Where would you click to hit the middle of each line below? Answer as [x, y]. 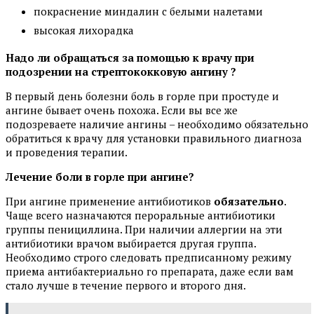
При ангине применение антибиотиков [110, 202]
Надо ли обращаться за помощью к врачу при [130, 58]
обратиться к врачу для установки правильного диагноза [154, 138]
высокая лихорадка [84, 30]
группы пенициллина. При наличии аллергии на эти [144, 230]
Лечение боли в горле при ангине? [100, 177]
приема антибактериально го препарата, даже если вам [150, 272]
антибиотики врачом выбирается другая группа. [131, 244]
